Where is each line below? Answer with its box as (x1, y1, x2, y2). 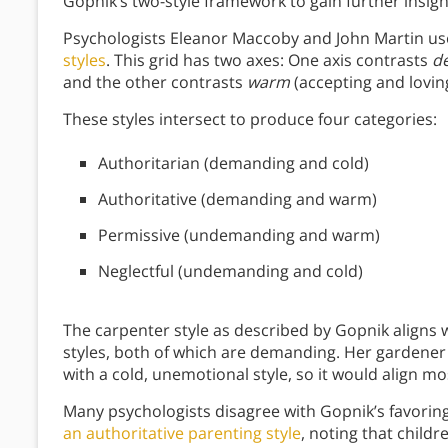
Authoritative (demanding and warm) (98, 188, 377, 211)
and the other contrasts (63, 71, 247, 94)
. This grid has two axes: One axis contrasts (106, 49, 432, 72)
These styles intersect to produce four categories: (63, 108, 437, 131)
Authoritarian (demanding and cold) (98, 152, 369, 175)
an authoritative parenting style (63, 422, 301, 445)
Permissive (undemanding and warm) (98, 224, 380, 247)
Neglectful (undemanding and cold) (98, 260, 363, 283)
